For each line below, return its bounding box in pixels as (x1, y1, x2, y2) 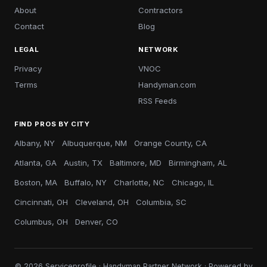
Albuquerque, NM (62, 138, 127, 148)
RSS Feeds (138, 96, 177, 105)
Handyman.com (138, 80, 196, 89)
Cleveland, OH (75, 197, 129, 207)
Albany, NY (14, 138, 55, 148)
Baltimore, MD (110, 158, 162, 167)
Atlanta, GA (14, 158, 57, 167)
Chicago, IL (172, 178, 214, 187)
